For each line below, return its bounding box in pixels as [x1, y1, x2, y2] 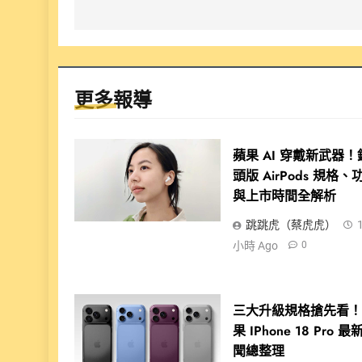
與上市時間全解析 [233, 186, 337, 205]
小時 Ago [233, 238, 279, 252]
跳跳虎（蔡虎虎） [246, 218, 337, 232]
